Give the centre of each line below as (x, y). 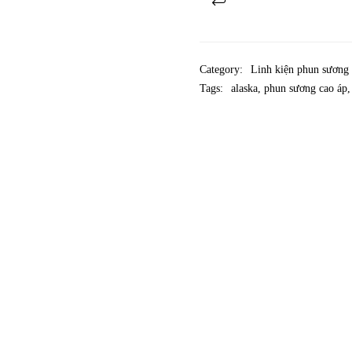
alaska (244, 88)
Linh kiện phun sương (300, 70)
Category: (221, 70)
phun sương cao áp (306, 88)
